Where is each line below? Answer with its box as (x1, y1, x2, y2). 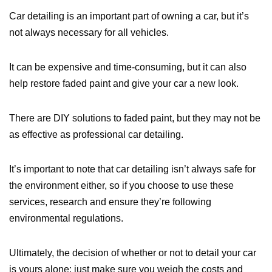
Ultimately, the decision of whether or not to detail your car (9, 248, 256, 259)
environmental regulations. (9, 213, 123, 224)
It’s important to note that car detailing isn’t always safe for (9, 164, 256, 175)
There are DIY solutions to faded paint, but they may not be (9, 113, 260, 124)
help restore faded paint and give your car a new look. (9, 78, 239, 89)
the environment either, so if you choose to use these (9, 180, 234, 191)
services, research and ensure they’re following (9, 197, 211, 208)
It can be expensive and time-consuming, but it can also (9, 62, 246, 73)
